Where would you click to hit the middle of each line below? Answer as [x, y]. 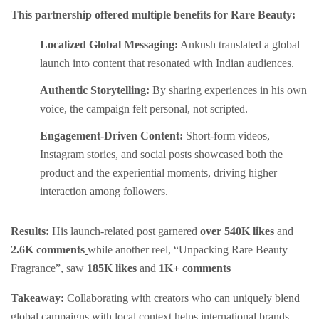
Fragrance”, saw [49, 268]
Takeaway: [37, 298]
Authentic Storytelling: [95, 90]
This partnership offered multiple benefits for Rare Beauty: [153, 15]
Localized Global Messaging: [109, 45]
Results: [30, 231]
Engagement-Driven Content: [111, 136]
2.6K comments [48, 250]
